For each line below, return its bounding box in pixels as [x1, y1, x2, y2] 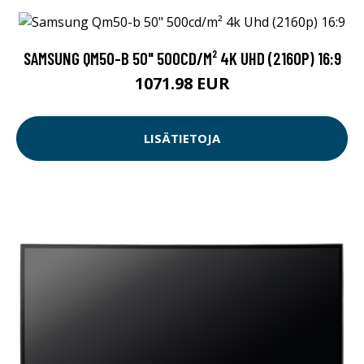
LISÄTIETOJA [144, 130, 220, 147]
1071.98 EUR [134, 71, 230, 94]
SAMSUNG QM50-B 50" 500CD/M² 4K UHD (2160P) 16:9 [23, 47, 341, 68]
